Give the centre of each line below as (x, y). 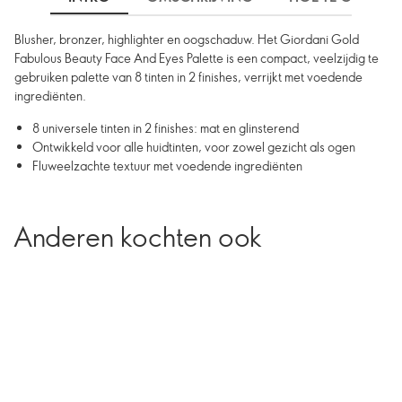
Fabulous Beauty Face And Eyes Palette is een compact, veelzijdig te (197, 58)
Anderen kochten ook (138, 236)
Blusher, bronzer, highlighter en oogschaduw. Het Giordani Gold (187, 39)
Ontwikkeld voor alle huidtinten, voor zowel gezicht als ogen (194, 147)
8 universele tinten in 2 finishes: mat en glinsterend (166, 128)
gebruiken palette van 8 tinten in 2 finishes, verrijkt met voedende (188, 77)
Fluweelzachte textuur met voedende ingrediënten (167, 166)
